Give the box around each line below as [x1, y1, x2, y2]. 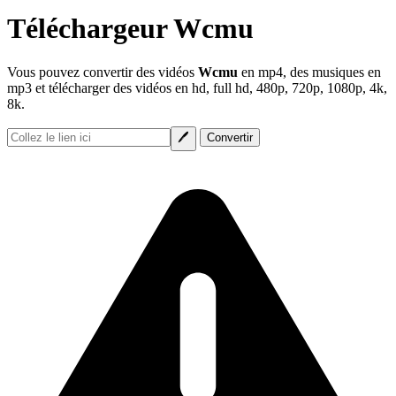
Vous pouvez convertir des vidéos [7, 64, 198, 80]
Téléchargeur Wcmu [7, 12, 254, 45]
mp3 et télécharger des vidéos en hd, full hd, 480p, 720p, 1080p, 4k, [7, 80, 387, 95]
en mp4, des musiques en [238, 64, 381, 80]
